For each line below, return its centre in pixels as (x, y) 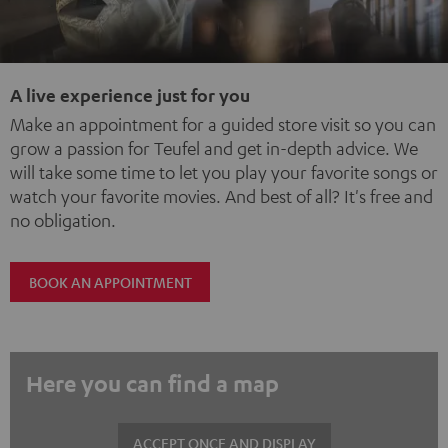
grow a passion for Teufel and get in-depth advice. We (214, 147)
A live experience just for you (130, 94)
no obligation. (63, 219)
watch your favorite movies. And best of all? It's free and (221, 195)
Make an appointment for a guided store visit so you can (223, 123)
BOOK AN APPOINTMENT (110, 281)
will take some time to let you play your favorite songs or (224, 171)
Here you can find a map (152, 382)
